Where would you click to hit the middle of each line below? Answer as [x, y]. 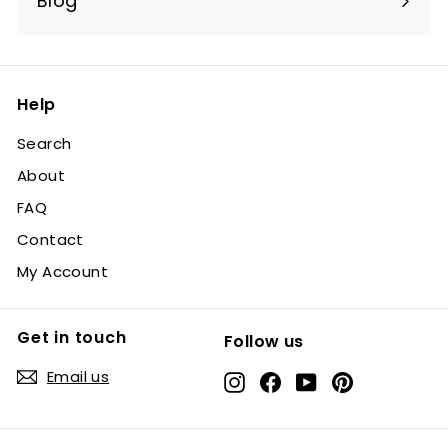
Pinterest [388, 380]
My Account [62, 272]
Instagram [284, 380]
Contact [50, 240]
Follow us [264, 342]
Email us [78, 377]
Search [44, 144]
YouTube [350, 380]
